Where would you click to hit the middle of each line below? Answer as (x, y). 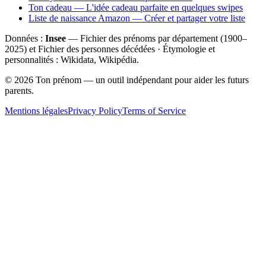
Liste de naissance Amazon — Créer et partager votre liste (137, 18)
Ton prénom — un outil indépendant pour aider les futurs (141, 80)
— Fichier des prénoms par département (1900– (156, 38)
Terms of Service (154, 110)
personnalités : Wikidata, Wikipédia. (72, 59)
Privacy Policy (95, 110)
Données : (25, 38)
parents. (19, 90)
